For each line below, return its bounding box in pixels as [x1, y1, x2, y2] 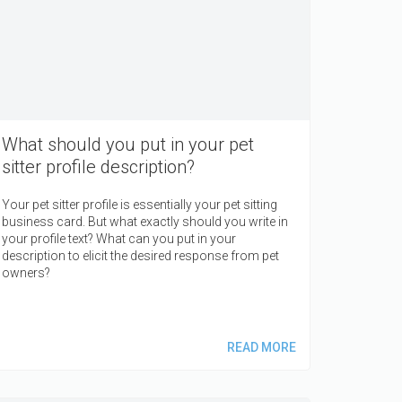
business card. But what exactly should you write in [2, 214, 288, 229]
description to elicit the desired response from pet [2, 248, 279, 263]
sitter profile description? [2, 155, 195, 178]
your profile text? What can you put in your [2, 231, 236, 246]
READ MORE [226, 339, 296, 354]
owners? [2, 265, 50, 280]
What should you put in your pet [2, 133, 254, 155]
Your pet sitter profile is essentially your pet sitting [2, 197, 277, 212]
